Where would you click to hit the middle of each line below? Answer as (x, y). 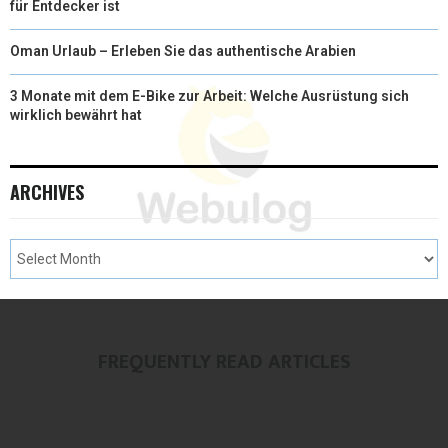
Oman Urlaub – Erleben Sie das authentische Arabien (183, 51)
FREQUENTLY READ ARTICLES (224, 362)
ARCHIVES (47, 192)
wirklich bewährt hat (76, 115)
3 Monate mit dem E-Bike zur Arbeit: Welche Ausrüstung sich (209, 96)
